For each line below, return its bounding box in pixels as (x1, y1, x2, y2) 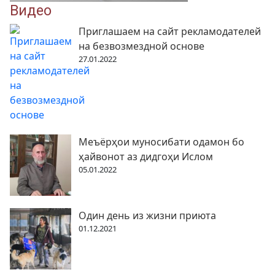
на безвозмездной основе (79, 39, 204, 53)
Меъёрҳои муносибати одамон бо (79, 135, 244, 149)
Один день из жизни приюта (79, 209, 216, 222)
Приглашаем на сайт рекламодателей (79, 25, 261, 38)
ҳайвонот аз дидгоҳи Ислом (79, 150, 213, 163)
